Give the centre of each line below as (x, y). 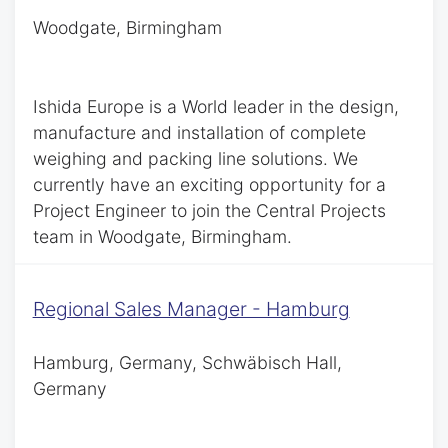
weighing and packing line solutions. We (195, 159)
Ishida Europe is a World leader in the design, (215, 107)
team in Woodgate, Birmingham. (162, 237)
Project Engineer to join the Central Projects (209, 211)
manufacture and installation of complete (199, 133)
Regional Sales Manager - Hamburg (191, 308)
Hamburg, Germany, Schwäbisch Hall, (187, 362)
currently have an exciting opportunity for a (209, 185)
